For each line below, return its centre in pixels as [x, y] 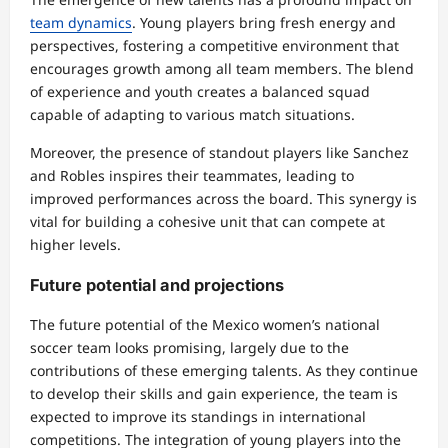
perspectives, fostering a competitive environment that [214, 46]
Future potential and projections [157, 284]
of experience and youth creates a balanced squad [200, 92]
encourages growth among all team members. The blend [222, 69]
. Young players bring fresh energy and [264, 23]
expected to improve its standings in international [198, 417]
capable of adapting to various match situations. [192, 115]
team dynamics [81, 23]
